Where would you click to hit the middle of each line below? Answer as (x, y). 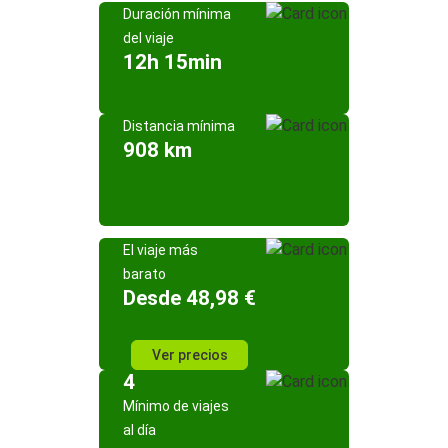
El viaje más (160, 250)
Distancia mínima (179, 126)
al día (139, 430)
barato (144, 274)
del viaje (148, 38)
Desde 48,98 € (189, 298)
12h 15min (172, 62)
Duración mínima (177, 14)
